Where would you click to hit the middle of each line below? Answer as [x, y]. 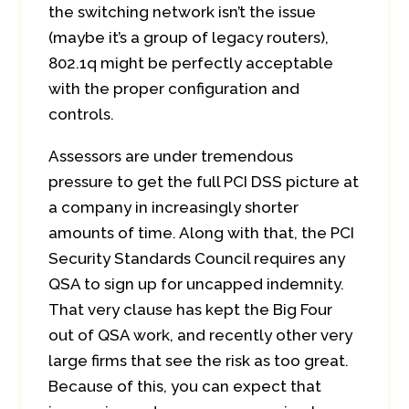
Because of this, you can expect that [185, 386]
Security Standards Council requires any [197, 258]
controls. [81, 114]
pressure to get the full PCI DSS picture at [204, 182]
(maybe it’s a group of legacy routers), [189, 37]
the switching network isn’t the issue [182, 12]
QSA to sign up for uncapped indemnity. [196, 284]
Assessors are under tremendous [171, 156]
